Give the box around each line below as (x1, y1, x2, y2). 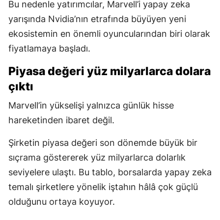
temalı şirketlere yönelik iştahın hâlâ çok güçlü (8, 181, 198, 192)
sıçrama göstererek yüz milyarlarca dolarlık (8, 152, 186, 163)
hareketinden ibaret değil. (8, 114, 114, 125)
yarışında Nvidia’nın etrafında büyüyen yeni (8, 13, 186, 24)
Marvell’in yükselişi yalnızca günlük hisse (8, 100, 174, 110)
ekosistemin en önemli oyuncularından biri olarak (8, 28, 210, 39)
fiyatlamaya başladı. (8, 43, 90, 54)
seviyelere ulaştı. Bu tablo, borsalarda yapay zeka (8, 166, 212, 177)
